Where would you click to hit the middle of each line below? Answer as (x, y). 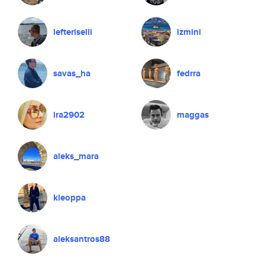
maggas (193, 115)
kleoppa (70, 198)
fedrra (189, 73)
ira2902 (69, 115)
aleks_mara (76, 156)
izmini (189, 32)
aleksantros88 (82, 239)
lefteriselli (73, 32)
